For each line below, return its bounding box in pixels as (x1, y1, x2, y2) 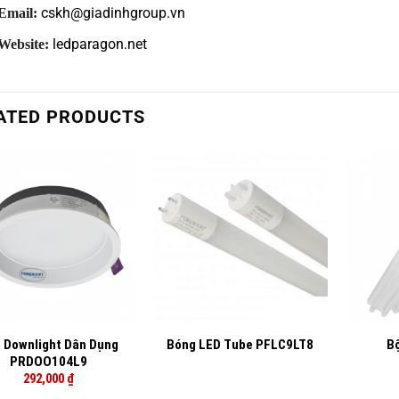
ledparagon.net (53, 35, 148, 53)
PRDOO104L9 (9, 353, 87, 370)
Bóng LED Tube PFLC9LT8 (167, 337, 314, 353)
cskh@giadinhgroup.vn (41, 4, 186, 22)
